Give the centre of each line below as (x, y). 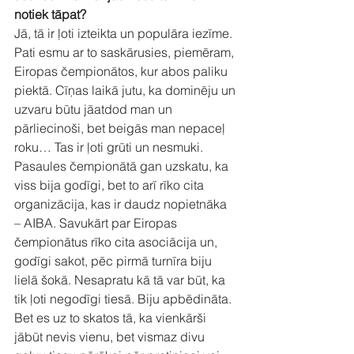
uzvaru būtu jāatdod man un (96, 109)
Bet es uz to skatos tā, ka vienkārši (112, 317)
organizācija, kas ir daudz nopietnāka (122, 203)
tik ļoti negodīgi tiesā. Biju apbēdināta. (124, 298)
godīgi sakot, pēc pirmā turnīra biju (115, 260)
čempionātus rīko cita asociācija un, (117, 241)
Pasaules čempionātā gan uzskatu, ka (123, 166)
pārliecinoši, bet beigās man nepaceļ (121, 128)
